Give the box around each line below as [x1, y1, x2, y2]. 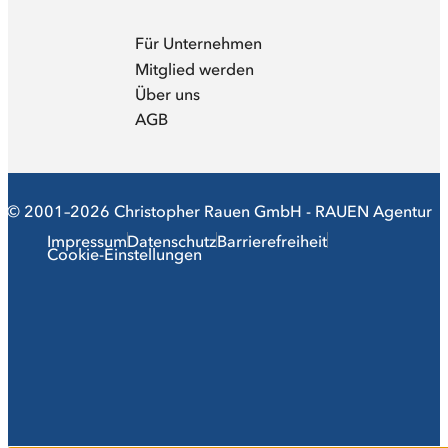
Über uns [135, 83, 201, 104]
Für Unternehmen [135, 33, 263, 54]
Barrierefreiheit [216, 230, 327, 251]
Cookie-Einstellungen [47, 244, 203, 265]
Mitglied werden [135, 58, 255, 79]
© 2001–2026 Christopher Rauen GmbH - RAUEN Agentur [7, 200, 433, 221]
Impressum [47, 230, 128, 251]
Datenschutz [127, 230, 217, 251]
